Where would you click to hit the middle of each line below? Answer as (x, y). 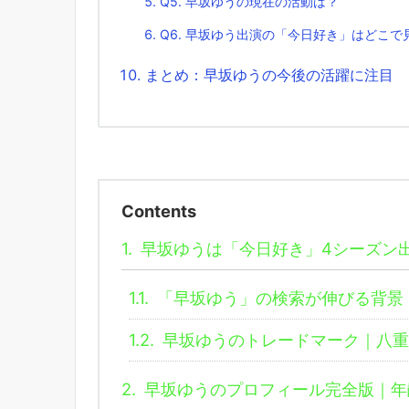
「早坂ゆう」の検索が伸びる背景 (278, 297)
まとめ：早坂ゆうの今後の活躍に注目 (269, 74)
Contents (159, 210)
